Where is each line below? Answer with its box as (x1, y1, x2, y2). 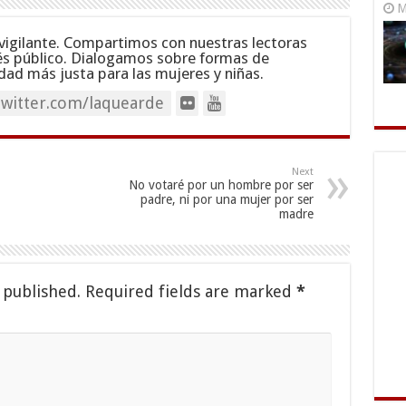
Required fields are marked (84, 282, 296, 301)
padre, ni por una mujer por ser (140, 192, 314, 207)
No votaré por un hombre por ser (128, 178, 314, 192)
